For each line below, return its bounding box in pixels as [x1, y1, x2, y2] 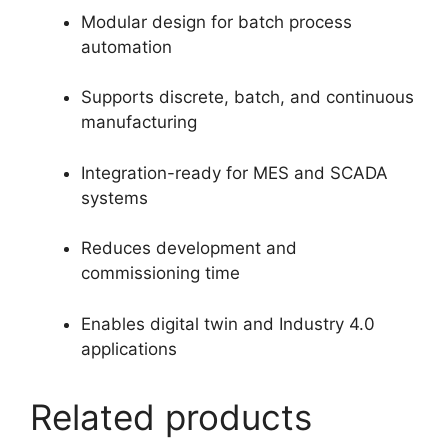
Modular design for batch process [81, 11, 352, 32]
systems [81, 187, 148, 208]
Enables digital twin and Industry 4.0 [81, 313, 375, 334]
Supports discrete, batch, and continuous [81, 87, 414, 108]
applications [81, 338, 177, 359]
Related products [30, 395, 312, 438]
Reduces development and [81, 238, 297, 259]
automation [81, 36, 172, 57]
